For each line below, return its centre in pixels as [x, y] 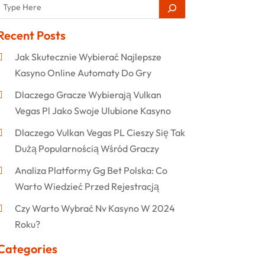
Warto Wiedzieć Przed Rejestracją [87, 186]
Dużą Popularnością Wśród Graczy [87, 148]
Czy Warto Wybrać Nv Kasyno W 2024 [95, 208]
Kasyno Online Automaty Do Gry [83, 72]
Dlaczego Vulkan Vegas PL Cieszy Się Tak [100, 132]
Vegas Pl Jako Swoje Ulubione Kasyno [93, 110]
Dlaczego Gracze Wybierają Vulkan [88, 94]
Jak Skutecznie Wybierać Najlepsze [88, 56]
